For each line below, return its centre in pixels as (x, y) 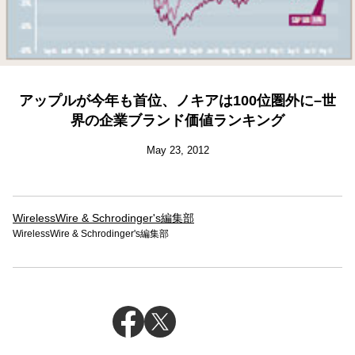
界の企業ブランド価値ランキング (177, 121)
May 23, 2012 (177, 151)
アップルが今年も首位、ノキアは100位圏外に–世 (177, 101)
